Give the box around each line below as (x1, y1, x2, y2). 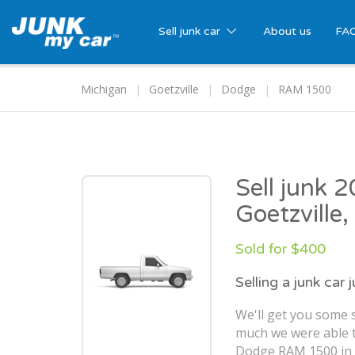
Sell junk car (158, 25, 223, 38)
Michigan (81, 82, 127, 97)
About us (262, 25, 311, 38)
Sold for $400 (235, 240, 326, 258)
